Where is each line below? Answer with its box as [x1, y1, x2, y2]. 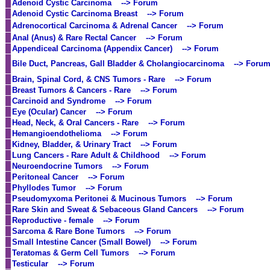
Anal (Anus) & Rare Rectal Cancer [12, 33, 136, 43]
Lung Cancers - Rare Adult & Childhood [12, 151, 160, 160]
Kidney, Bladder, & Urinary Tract [12, 140, 131, 149]
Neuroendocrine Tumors [12, 162, 102, 171]
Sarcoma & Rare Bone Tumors [12, 227, 125, 236]
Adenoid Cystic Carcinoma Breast [12, 9, 137, 19]
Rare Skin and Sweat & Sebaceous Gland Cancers [12, 205, 198, 215]
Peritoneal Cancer [12, 172, 78, 182]
